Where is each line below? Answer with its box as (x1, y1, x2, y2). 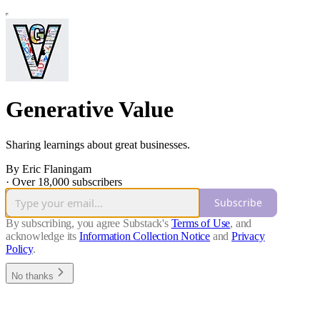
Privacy (231, 229, 265, 242)
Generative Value (6, 96, 174, 123)
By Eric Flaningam (6, 162, 91, 175)
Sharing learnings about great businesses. (6, 138, 190, 151)
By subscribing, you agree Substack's (6, 216, 169, 229)
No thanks (11, 270, 54, 281)
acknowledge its (6, 229, 77, 242)
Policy (6, 242, 33, 255)
